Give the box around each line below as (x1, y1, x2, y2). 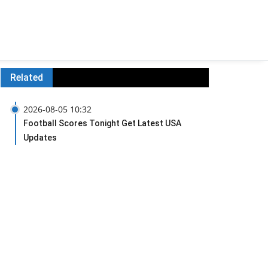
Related (10, 72, 43, 83)
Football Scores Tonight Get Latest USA (23, 118, 181, 128)
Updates (23, 133, 57, 142)
